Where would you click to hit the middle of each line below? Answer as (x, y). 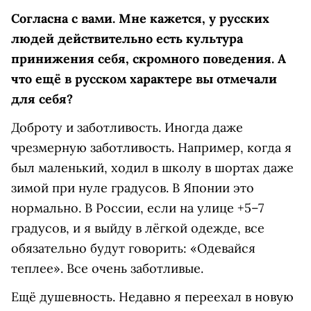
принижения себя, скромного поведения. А (149, 59)
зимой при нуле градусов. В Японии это (133, 188)
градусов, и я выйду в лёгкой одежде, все (138, 228)
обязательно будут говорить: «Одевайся (133, 248)
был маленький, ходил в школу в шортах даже (152, 168)
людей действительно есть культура (127, 39)
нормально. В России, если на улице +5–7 (137, 208)
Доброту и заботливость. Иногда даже (127, 127)
